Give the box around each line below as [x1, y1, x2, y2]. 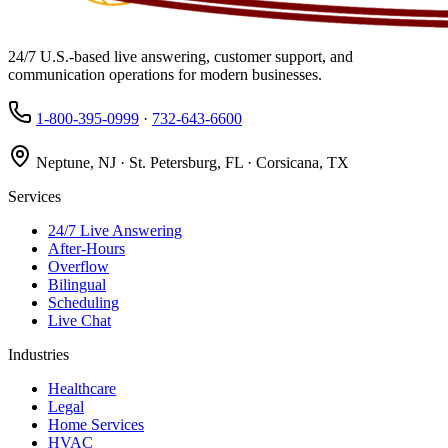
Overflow [48, 257, 109, 275]
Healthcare [48, 379, 116, 397]
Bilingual [48, 275, 106, 293]
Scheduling [48, 293, 119, 311]
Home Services [48, 415, 144, 433]
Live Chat [48, 311, 111, 329]
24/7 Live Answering [48, 221, 182, 239]
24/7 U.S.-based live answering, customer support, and [8, 47, 353, 65]
